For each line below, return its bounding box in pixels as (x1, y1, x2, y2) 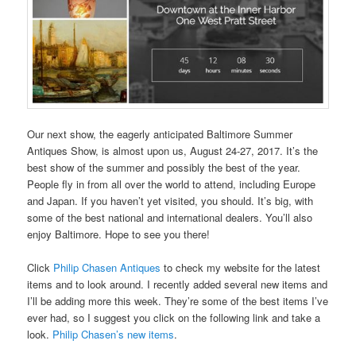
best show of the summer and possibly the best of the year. (27, 159, 301, 175)
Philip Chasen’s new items (52, 327, 175, 342)
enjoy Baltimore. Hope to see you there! (27, 226, 211, 242)
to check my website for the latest (161, 260, 321, 275)
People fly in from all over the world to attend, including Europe (27, 176, 316, 192)
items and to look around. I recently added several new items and (27, 277, 328, 292)
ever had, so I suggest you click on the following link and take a (27, 310, 321, 325)
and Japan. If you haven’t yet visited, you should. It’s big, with (27, 192, 314, 208)
